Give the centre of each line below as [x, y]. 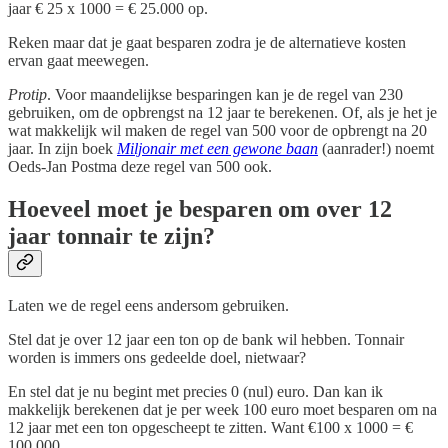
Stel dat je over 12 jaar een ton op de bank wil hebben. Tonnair [206, 339]
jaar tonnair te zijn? [111, 236]
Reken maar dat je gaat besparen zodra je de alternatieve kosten [207, 43]
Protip [27, 95]
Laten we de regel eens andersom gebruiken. [148, 305]
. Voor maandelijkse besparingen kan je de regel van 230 [225, 95]
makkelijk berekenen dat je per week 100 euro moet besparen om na [222, 409]
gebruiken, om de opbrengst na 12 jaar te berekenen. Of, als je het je [222, 113]
